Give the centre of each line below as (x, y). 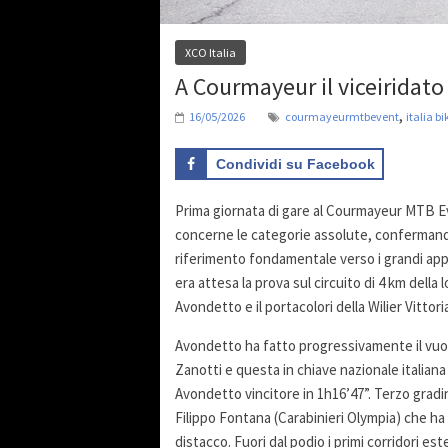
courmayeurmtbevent (342, 116)
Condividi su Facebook (295, 163)
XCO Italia (210, 52)
